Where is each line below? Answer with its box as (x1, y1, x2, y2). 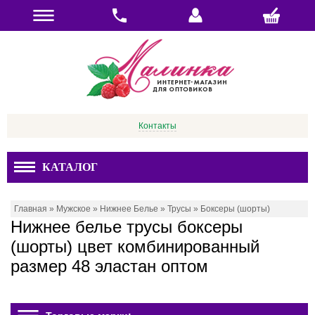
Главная (14, 204, 47, 214)
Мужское (56, 204, 91, 214)
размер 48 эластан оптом (11, 257, 208, 276)
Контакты (139, 121, 176, 131)
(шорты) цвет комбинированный (11, 237, 259, 256)
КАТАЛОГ (42, 161, 98, 173)
